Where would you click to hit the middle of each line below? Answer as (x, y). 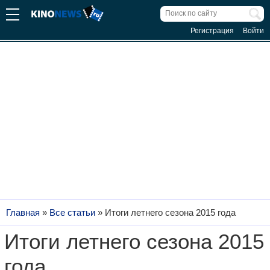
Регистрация (212, 31)
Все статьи (72, 213)
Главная (23, 213)
